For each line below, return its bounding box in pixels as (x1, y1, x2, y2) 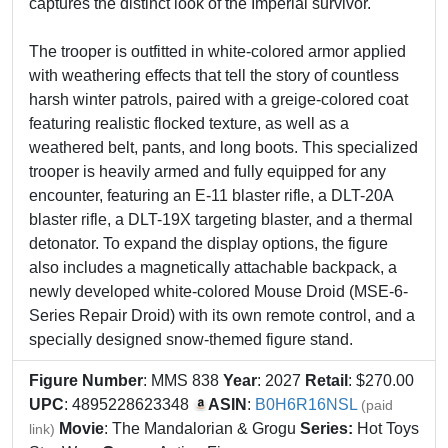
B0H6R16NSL (255, 396, 357, 413)
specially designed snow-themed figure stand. (29, 331, 353, 348)
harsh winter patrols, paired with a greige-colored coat (29, 91, 408, 108)
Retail (305, 372, 348, 389)
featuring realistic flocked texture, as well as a (29, 115, 349, 132)
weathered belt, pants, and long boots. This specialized (29, 139, 418, 156)
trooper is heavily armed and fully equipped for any (29, 163, 386, 180)
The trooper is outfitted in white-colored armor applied (29, 43, 406, 60)
